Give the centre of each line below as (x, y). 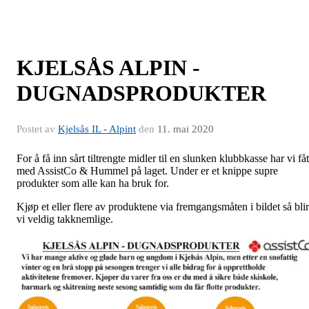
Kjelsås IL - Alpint (97, 129)
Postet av (37, 129)
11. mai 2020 (186, 129)
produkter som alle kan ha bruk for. (93, 183)
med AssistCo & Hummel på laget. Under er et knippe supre (147, 171)
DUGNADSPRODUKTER (141, 93)
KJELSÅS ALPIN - (108, 68)
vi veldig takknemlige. (65, 219)
